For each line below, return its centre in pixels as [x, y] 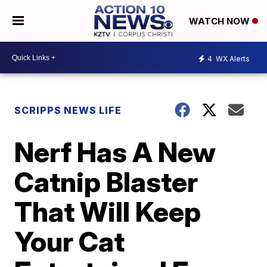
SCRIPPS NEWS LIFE [68, 110]
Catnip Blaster [106, 182]
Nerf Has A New [115, 152]
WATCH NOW [220, 21]
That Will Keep [108, 212]
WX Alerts [232, 58]
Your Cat [70, 241]
